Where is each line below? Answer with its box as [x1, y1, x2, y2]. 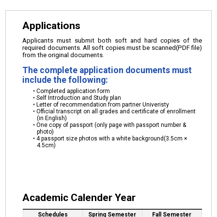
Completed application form [36, 88, 110, 95]
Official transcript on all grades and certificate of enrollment [36, 108, 196, 115]
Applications [22, 20, 81, 32]
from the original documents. [22, 51, 105, 59]
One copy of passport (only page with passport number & [36, 122, 186, 129]
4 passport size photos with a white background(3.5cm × [36, 135, 187, 142]
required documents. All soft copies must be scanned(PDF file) [22, 44, 202, 52]
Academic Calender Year [22, 192, 136, 204]
